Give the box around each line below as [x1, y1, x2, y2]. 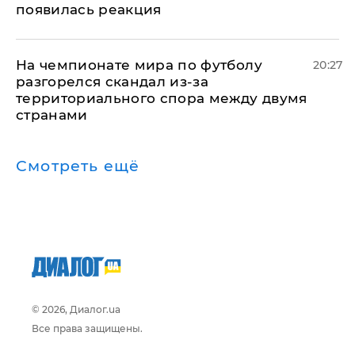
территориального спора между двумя [16, 90, 307, 106]
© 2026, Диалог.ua [32, 303, 120, 315]
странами [16, 107, 88, 123]
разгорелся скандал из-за [16, 74, 209, 90]
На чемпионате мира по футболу [16, 57, 262, 73]
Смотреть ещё [16, 157, 140, 175]
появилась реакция [16, 2, 162, 17]
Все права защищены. [32, 323, 143, 334]
